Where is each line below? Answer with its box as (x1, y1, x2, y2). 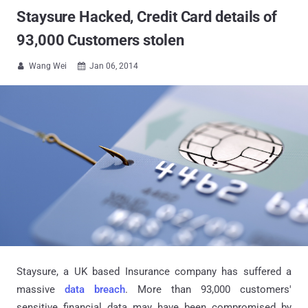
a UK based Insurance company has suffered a (58, 265, 291, 278)
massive (16, 283, 65, 296)
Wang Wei (29, 61, 67, 71)
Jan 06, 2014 (89, 61, 138, 71)
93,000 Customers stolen (16, 32, 184, 49)
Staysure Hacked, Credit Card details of (16, 8, 278, 25)
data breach (65, 283, 125, 296)
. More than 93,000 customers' (125, 283, 291, 296)
